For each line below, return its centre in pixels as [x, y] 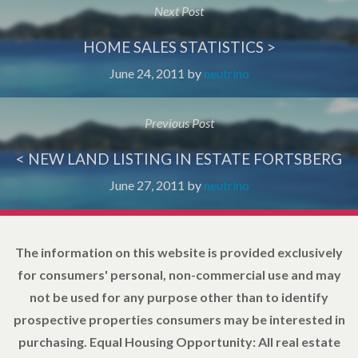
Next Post [179, 10]
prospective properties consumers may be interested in [179, 319]
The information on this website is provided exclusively [179, 252]
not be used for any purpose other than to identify [179, 296]
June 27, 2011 [147, 185]
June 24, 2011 [147, 73]
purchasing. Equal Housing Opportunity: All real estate [179, 341]
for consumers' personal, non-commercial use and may [179, 274]
